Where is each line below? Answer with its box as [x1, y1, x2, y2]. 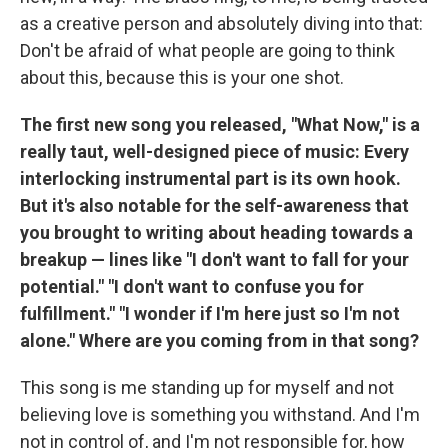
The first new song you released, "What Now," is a [20, 113, 420, 135]
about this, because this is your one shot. [20, 66, 344, 88]
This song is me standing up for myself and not [20, 376, 394, 398]
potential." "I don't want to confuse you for [20, 275, 364, 297]
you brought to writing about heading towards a [20, 221, 413, 243]
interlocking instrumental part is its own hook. [20, 167, 401, 189]
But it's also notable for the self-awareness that [20, 194, 409, 216]
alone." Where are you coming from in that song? [20, 329, 419, 351]
